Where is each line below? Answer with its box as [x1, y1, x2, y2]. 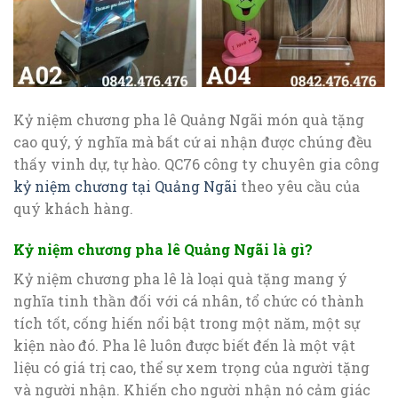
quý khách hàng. [13, 198, 133, 218]
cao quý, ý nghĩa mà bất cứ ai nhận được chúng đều [13, 131, 372, 151]
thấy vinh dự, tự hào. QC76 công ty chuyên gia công [13, 154, 379, 173]
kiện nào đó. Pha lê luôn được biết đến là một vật [13, 335, 355, 354]
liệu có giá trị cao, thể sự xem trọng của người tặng [13, 357, 370, 377]
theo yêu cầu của [237, 176, 360, 195]
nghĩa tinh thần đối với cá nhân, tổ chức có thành [13, 291, 364, 310]
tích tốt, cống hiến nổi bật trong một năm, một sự [13, 313, 360, 332]
